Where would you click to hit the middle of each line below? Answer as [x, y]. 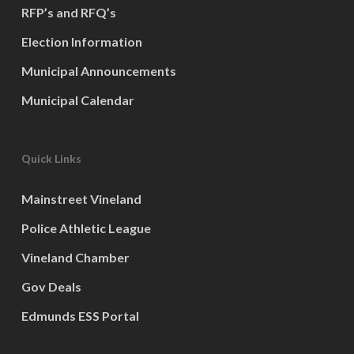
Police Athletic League [86, 228]
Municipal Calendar [77, 100]
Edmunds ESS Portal [80, 315]
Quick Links [51, 158]
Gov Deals [51, 286]
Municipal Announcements [98, 70]
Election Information [81, 41]
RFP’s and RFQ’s [68, 12]
